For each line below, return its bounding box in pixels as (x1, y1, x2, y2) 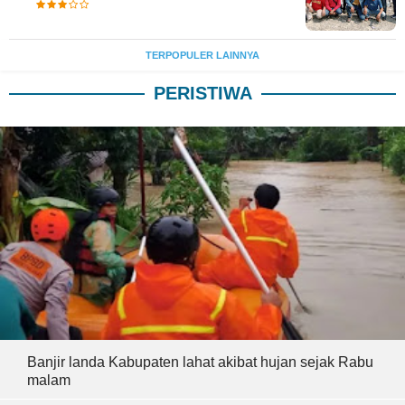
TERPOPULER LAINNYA (146, 50, 259, 61)
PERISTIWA (153, 83, 252, 104)
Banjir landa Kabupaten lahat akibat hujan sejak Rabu (27, 354, 373, 371)
